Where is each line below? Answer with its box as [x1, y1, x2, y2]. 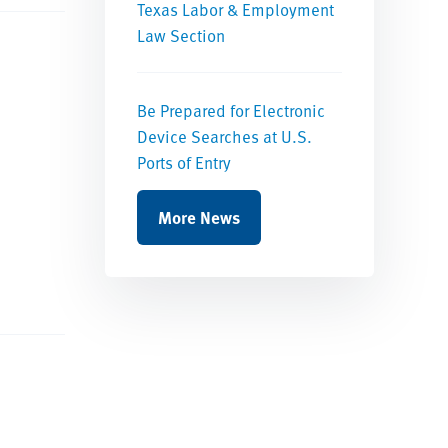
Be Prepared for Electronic [137, 98, 326, 122]
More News [158, 205, 241, 229]
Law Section [137, 23, 226, 47]
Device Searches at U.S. [137, 124, 313, 148]
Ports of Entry [137, 150, 232, 174]
